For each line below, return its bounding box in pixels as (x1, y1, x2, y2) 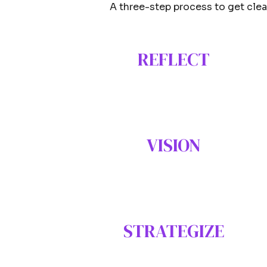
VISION (147, 133, 201, 158)
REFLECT (138, 47, 210, 72)
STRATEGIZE (123, 218, 225, 243)
